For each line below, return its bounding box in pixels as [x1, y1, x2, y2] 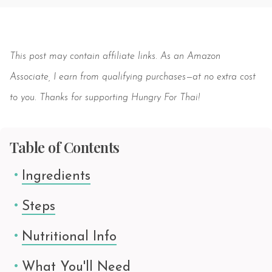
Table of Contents [10, 137, 120, 157]
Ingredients [22, 169, 90, 183]
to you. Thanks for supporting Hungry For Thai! [10, 92, 200, 103]
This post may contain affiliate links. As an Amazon [10, 51, 220, 61]
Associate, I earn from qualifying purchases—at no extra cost [10, 72, 256, 82]
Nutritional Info [22, 229, 117, 244]
